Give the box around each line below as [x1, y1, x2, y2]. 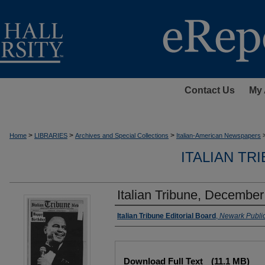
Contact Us [184, 85, 235, 95]
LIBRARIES [34, 132, 67, 139]
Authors [115, 211, 156, 224]
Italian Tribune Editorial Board [117, 212, 216, 220]
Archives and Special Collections [75, 132, 169, 139]
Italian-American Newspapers [176, 132, 261, 139]
